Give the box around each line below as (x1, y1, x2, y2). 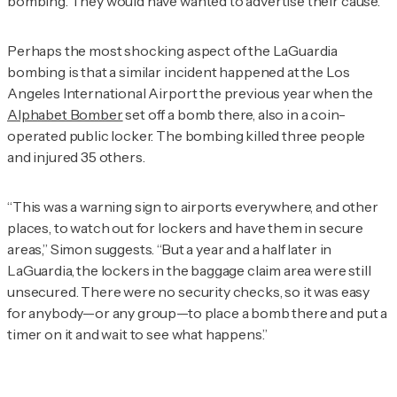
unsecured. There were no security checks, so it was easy (7, 283, 370, 301)
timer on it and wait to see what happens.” (7, 325, 269, 344)
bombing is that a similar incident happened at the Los (7, 63, 350, 82)
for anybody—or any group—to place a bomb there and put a (7, 304, 388, 323)
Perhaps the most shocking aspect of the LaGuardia (7, 42, 339, 60)
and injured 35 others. (7, 148, 145, 167)
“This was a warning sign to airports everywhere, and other (7, 198, 378, 216)
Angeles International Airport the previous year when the (7, 84, 374, 103)
